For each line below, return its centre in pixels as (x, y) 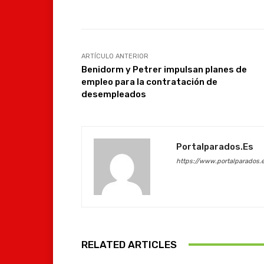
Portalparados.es (215, 146)
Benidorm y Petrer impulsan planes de (164, 69)
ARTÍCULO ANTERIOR (115, 56)
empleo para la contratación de (149, 82)
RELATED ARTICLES (129, 244)
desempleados (114, 94)
